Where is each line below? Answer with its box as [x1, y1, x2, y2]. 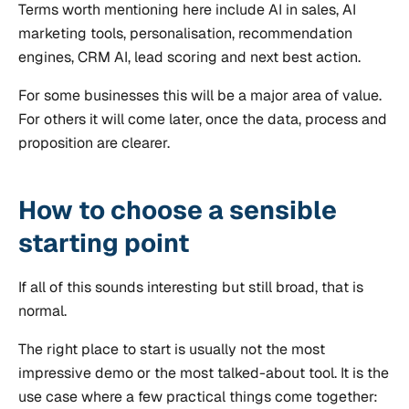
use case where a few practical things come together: [18, 387, 378, 407]
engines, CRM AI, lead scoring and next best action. [18, 47, 361, 67]
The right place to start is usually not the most [18, 340, 325, 360]
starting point [18, 225, 189, 259]
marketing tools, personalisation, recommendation [18, 23, 352, 43]
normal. [18, 301, 67, 321]
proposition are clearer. [18, 132, 170, 152]
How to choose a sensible [18, 193, 337, 226]
